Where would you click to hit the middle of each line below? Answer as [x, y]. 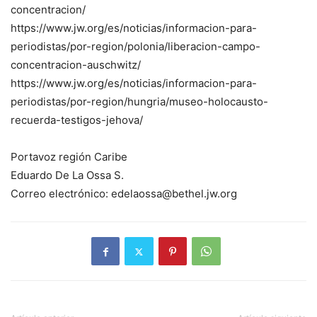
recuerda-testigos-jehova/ [77, 120]
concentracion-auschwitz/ [76, 65]
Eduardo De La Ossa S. [67, 175]
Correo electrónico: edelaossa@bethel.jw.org [124, 194]
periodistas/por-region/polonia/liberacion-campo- [136, 47]
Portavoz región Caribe [69, 157]
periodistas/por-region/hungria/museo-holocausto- [139, 102]
